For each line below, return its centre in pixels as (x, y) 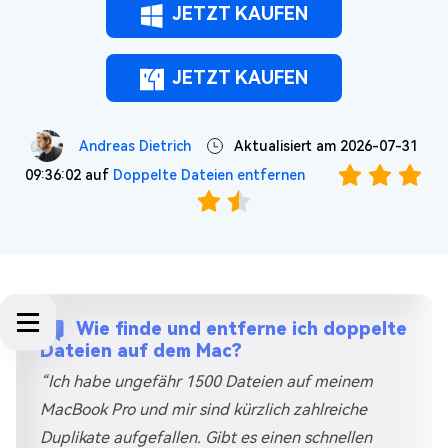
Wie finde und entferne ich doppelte (241, 328)
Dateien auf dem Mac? (141, 350)
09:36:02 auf (69, 175)
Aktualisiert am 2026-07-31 (324, 146)
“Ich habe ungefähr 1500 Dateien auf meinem (206, 381)
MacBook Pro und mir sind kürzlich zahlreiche (203, 409)
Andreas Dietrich (134, 146)
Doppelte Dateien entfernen (209, 175)
